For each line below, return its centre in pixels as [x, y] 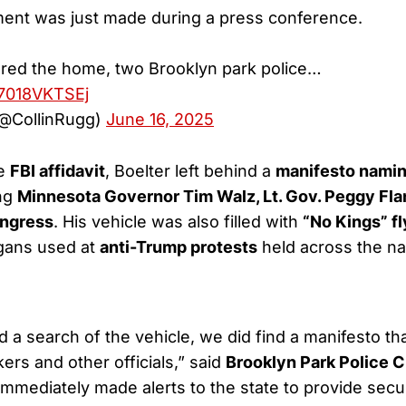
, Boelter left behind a [190, 170]
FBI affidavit [58, 170]
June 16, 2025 [160, 120]
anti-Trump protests [179, 246]
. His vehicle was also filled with [178, 221]
